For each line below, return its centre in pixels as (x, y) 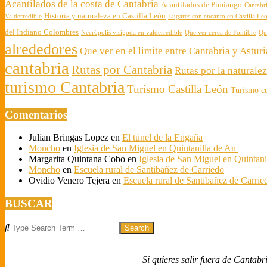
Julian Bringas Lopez (69, 138)
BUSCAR (29, 204)
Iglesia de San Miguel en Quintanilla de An (156, 148)
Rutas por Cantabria (122, 70)
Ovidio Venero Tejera (69, 181)
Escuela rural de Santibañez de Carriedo (149, 170)
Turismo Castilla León (178, 89)
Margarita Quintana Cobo (77, 159)
